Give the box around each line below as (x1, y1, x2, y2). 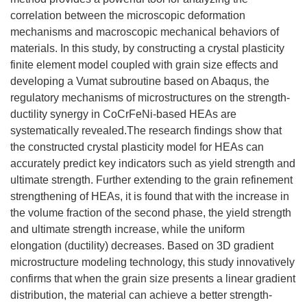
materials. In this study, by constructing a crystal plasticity (10, 42, 284, 54)
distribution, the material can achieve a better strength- (10, 289, 272, 301)
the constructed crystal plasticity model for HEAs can (10, 141, 264, 153)
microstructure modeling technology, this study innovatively (10, 256, 295, 268)
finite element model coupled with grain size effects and (10, 59, 278, 71)
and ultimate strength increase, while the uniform (10, 223, 245, 235)
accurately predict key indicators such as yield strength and (10, 158, 295, 169)
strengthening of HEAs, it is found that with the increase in (10, 191, 289, 202)
